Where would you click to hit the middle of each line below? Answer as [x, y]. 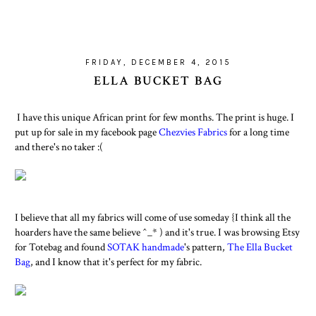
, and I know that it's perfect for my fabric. [116, 262]
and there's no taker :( [59, 147]
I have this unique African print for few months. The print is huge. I [154, 117]
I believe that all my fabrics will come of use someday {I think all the [153, 218]
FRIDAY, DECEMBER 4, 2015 [158, 63]
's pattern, [206, 247]
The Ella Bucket [260, 247]
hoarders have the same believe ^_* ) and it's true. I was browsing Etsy [157, 232]
